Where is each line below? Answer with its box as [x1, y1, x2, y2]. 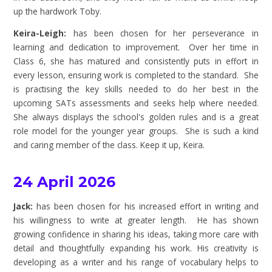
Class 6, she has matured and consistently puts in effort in [13, 55, 259, 67]
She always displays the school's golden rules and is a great [13, 111, 259, 123]
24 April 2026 [13, 172, 116, 191]
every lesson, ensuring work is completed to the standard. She [13, 69, 259, 81]
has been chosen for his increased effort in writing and [33, 200, 259, 212]
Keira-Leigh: [13, 27, 73, 39]
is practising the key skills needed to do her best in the [13, 83, 259, 95]
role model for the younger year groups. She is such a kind [13, 125, 259, 137]
